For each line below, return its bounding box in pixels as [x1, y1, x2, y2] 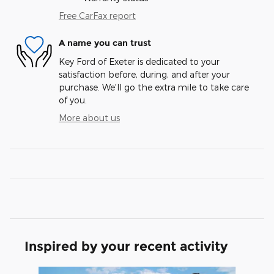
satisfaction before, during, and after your [59, 68, 230, 80]
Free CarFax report [59, 10, 136, 21]
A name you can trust [59, 37, 151, 49]
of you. [59, 94, 87, 105]
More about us [59, 112, 120, 123]
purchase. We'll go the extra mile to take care [59, 81, 249, 92]
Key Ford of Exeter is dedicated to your [59, 56, 220, 67]
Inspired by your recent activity [24, 238, 228, 254]
